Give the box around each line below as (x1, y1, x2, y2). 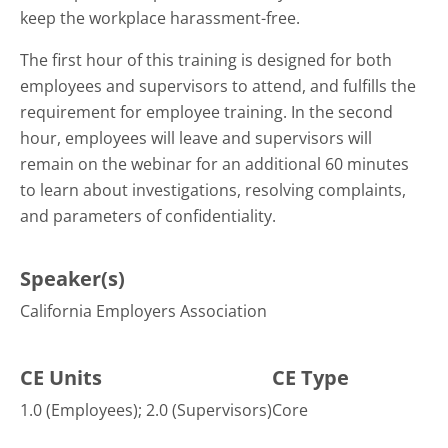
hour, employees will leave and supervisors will (20, 127, 372, 149)
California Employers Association (20, 300, 267, 322)
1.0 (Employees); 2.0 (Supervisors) (20, 399, 272, 421)
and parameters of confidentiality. (20, 205, 276, 227)
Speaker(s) (20, 265, 125, 292)
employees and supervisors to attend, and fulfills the (20, 75, 416, 97)
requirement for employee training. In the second (20, 101, 393, 123)
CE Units (20, 364, 102, 391)
